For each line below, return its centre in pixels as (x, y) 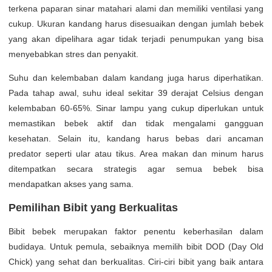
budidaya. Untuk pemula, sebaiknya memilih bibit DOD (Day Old (136, 246)
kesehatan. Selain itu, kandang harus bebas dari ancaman (136, 138)
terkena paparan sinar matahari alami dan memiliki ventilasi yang (136, 8)
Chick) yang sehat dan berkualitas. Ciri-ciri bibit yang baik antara (136, 262)
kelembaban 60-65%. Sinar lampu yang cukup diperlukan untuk (136, 108)
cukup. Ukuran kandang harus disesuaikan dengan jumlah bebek (136, 24)
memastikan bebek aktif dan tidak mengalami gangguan (136, 123)
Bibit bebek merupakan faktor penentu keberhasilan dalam (136, 231)
